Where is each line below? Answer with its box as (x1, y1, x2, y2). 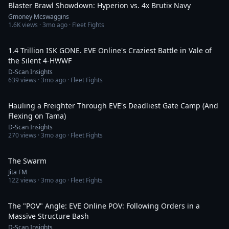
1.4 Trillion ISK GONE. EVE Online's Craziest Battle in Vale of (8, 45, 212, 55)
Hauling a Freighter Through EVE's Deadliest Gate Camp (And (8, 101, 218, 110)
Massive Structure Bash (8, 211, 89, 221)
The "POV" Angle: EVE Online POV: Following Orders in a (8, 201, 200, 211)
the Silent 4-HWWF (8, 56, 72, 65)
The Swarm (8, 156, 47, 166)
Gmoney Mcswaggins (8, 12, 69, 21)
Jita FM (8, 168, 27, 176)
